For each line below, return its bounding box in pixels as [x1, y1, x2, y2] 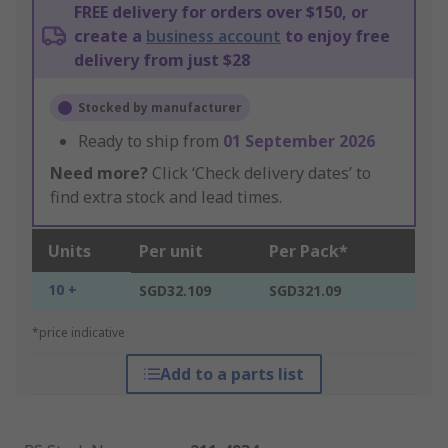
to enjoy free [281, 25, 390, 48]
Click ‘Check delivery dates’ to [148, 162, 371, 185]
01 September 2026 [223, 130, 375, 153]
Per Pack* [269, 240, 348, 263]
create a [74, 25, 146, 48]
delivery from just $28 [74, 49, 250, 72]
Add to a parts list [159, 363, 304, 386]
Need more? [50, 162, 148, 185]
